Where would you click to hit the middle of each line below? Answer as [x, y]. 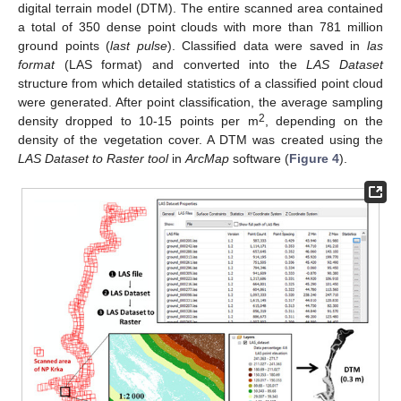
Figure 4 [314, 158]
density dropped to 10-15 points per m [138, 120]
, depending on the [324, 120]
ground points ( [64, 45]
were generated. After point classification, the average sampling [200, 102]
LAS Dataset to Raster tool [93, 158]
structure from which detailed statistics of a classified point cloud [200, 83]
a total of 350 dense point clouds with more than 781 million [200, 26]
